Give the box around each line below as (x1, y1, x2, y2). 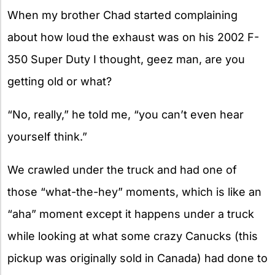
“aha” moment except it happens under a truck (7, 207, 254, 220)
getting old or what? (7, 74, 112, 88)
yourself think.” (7, 130, 87, 143)
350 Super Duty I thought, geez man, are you (7, 52, 245, 66)
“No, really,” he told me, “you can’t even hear (7, 107, 244, 121)
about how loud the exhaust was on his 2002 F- (7, 30, 259, 44)
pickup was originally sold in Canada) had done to (7, 251, 268, 265)
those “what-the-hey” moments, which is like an (7, 185, 261, 198)
